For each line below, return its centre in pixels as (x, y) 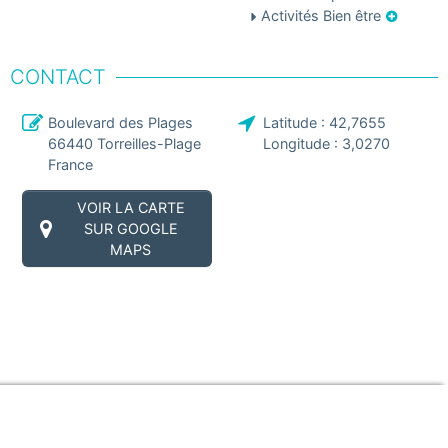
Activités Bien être (320, 16)
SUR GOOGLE (130, 229)
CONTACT (58, 77)
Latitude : (296, 123)
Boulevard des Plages (120, 123)
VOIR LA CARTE (130, 208)
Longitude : (302, 144)
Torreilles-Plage (149, 144)
